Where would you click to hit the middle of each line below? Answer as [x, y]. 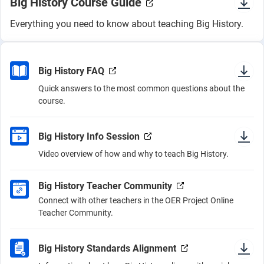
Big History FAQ [71, 71]
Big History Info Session [89, 136]
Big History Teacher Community [105, 186]
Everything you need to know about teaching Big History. [127, 24]
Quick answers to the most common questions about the [141, 88]
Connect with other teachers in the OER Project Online [136, 200]
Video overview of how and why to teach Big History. [133, 154]
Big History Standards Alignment [107, 248]
